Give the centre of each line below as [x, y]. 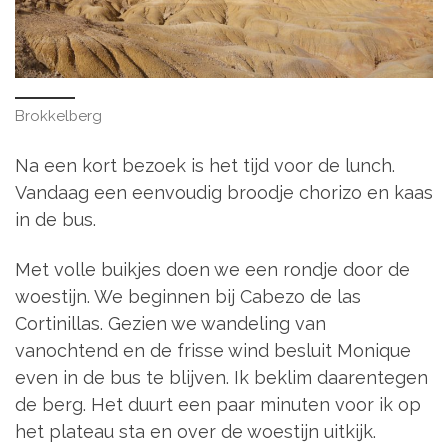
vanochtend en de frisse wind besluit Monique [213, 350]
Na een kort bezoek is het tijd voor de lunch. [205, 166]
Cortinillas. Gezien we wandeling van [170, 323]
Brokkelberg [58, 115]
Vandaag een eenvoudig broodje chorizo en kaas [224, 193]
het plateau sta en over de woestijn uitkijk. [195, 431]
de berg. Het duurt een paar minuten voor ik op [218, 404]
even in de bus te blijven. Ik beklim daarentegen [221, 377]
